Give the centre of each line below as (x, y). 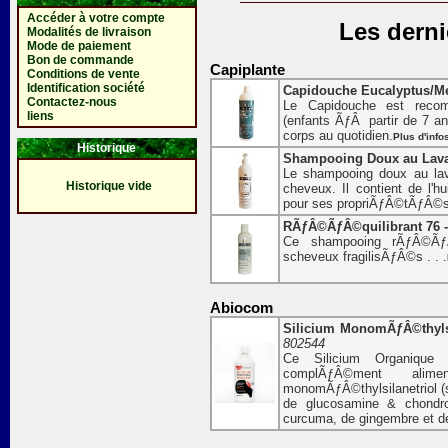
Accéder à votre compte (95, 18)
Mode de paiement (78, 46)
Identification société (85, 88)
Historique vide (109, 186)
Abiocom (241, 308)
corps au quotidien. (338, 136)
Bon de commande (80, 60)
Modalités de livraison (88, 32)
